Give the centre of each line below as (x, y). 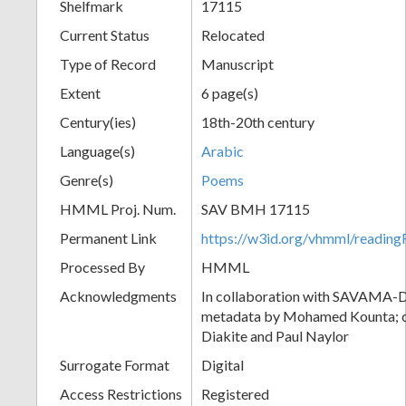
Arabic (222, 150)
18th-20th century (258, 121)
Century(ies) (98, 121)
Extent (80, 92)
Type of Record (108, 63)
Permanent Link (108, 237)
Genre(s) (87, 179)
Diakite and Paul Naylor (275, 335)
